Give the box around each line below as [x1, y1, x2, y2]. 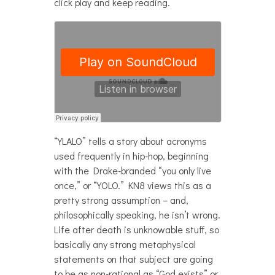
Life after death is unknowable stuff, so [53, 223, 219, 236]
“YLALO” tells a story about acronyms [53, 134, 207, 147]
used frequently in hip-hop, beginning [53, 149, 209, 162]
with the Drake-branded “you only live [53, 164, 211, 177]
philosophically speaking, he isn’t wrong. [53, 208, 220, 221]
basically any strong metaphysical [53, 238, 196, 250]
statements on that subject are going [53, 252, 213, 265]
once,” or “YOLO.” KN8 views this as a [53, 179, 211, 192]
